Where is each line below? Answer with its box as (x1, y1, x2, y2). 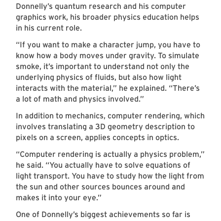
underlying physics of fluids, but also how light (16, 73, 182, 82)
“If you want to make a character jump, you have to (16, 40, 200, 50)
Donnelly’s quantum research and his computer (16, 1, 186, 11)
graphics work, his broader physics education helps (16, 12, 199, 22)
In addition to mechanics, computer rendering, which (16, 111, 205, 121)
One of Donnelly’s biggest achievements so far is (16, 210, 190, 220)
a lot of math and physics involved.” (16, 94, 146, 104)
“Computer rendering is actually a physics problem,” (16, 149, 205, 159)
